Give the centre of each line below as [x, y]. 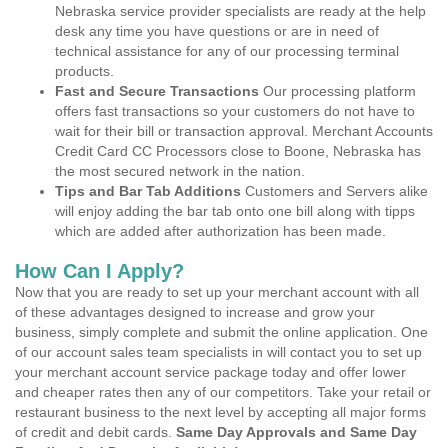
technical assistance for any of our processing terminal [227, 51]
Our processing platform [337, 91]
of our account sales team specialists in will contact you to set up [218, 352]
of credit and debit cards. [95, 432]
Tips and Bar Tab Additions [148, 191]
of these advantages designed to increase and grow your [195, 312]
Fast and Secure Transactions [157, 91]
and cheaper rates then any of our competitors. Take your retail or [223, 392]
